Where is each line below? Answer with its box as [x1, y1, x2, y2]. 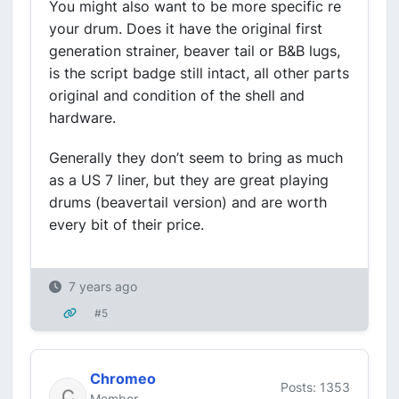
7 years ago [69, 279, 137, 294]
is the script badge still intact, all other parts [49, 64, 349, 82]
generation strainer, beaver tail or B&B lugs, [49, 42, 340, 60]
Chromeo [90, 370, 156, 387]
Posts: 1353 [281, 379, 350, 395]
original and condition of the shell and [49, 86, 305, 104]
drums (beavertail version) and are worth [49, 193, 327, 211]
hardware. [49, 109, 116, 126]
